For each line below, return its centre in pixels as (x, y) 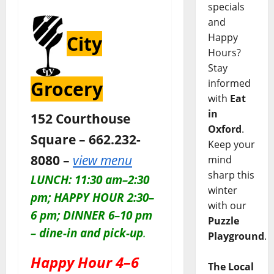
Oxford (224, 129)
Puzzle (223, 221)
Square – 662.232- (86, 139)
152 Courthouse (80, 119)
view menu (102, 160)
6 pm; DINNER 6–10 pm (91, 215)
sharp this (231, 175)
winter (222, 191)
